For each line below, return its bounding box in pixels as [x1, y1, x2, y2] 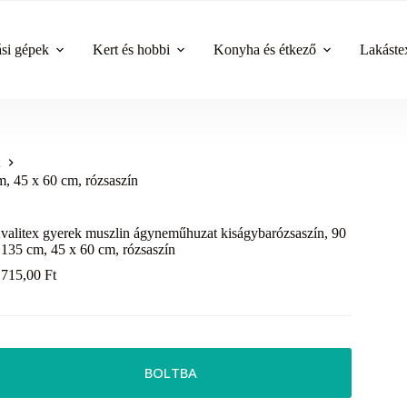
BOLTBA [144, 363, 197, 382]
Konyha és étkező [213, 41, 316, 57]
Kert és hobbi [93, 41, 170, 57]
